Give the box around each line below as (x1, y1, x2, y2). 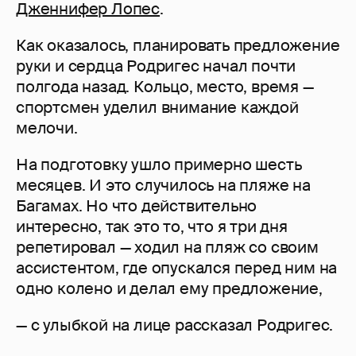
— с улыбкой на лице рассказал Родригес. (16, 315, 334, 336)
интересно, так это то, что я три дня (16, 216, 288, 238)
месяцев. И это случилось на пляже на (16, 175, 311, 196)
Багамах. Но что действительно (16, 195, 257, 217)
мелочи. (16, 118, 78, 139)
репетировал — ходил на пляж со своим (16, 237, 319, 258)
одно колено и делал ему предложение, (16, 278, 323, 300)
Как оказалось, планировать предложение (16, 35, 340, 56)
